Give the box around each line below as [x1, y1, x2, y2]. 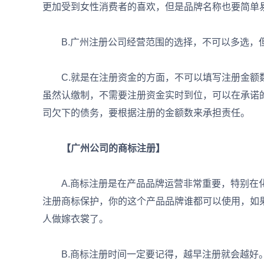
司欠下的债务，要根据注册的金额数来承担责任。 [42, 108, 250, 118]
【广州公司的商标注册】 [42, 143, 165, 153]
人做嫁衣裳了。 [42, 214, 108, 224]
